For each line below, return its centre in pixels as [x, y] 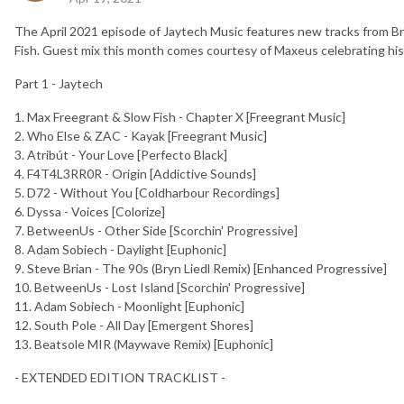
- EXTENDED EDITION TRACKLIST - [120, 377]
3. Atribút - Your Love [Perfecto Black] [122, 154]
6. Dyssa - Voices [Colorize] [90, 211]
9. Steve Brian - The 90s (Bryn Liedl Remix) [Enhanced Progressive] [201, 268]
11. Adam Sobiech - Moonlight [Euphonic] [129, 306]
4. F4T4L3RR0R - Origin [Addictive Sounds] [135, 173]
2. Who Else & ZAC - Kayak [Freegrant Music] [141, 135]
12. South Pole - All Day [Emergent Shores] [134, 325]
